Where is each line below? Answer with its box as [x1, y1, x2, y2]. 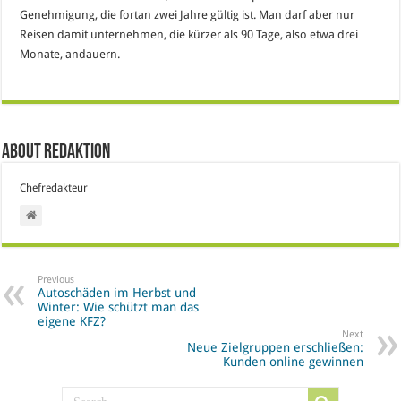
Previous [38, 273, 75, 286]
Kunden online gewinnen [222, 354, 363, 369]
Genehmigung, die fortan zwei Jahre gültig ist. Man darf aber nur [20, 7, 355, 21]
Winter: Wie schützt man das [38, 299, 200, 314]
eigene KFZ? [38, 313, 107, 328]
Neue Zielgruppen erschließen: [186, 339, 363, 354]
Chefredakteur [20, 181, 89, 194]
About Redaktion [2, 141, 111, 163]
